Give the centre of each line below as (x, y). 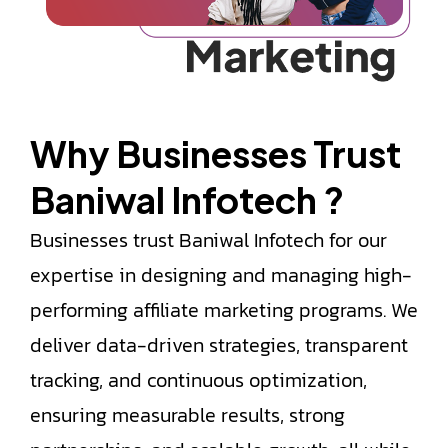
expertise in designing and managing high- (221, 274)
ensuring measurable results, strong (187, 414)
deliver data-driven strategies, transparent (219, 344)
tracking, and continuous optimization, (198, 379)
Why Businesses (171, 153)
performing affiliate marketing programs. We (224, 309)
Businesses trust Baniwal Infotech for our (208, 239)
